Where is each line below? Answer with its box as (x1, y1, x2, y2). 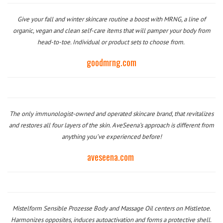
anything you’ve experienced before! (61, 132, 162, 141)
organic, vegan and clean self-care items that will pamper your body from (12, 26, 211, 35)
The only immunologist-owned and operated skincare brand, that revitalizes (9, 110, 214, 118)
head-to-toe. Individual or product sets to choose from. (37, 38, 184, 46)
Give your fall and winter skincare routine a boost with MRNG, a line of (17, 15, 206, 23)
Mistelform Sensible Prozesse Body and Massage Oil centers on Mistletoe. (12, 204, 211, 213)
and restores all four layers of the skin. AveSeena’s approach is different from (9, 121, 214, 129)
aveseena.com (87, 150, 134, 163)
